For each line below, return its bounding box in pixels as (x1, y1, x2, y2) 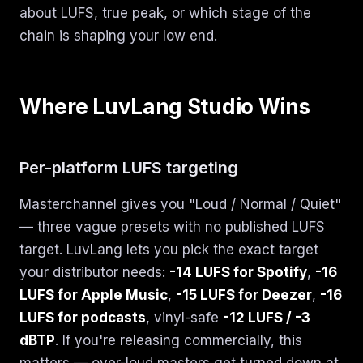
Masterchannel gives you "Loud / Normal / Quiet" (19, 196, 341, 212)
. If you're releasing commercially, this (55, 332, 302, 348)
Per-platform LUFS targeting (19, 158, 238, 177)
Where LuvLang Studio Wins (19, 94, 310, 119)
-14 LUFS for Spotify (169, 264, 307, 280)
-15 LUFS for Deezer (176, 287, 312, 303)
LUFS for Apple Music (19, 287, 168, 303)
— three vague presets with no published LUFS (19, 219, 325, 235)
